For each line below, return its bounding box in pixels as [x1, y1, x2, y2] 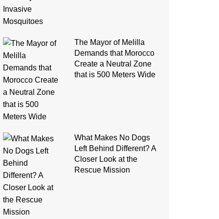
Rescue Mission [74, 166, 130, 175]
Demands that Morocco [74, 49, 154, 58]
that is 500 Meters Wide [74, 70, 155, 79]
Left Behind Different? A [74, 144, 156, 153]
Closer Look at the [74, 155, 137, 164]
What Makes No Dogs [74, 133, 150, 142]
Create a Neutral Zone [74, 60, 152, 68]
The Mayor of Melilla [74, 38, 145, 47]
